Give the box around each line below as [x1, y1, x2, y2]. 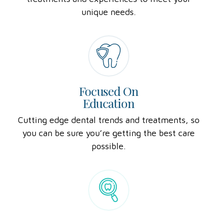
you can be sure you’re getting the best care [22, 140, 195, 151]
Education [82, 108, 135, 124]
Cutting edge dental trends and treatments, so [17, 127, 200, 138]
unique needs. [81, 19, 136, 30]
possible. [91, 153, 126, 164]
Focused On [78, 95, 139, 112]
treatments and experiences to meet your [26, 6, 191, 16]
